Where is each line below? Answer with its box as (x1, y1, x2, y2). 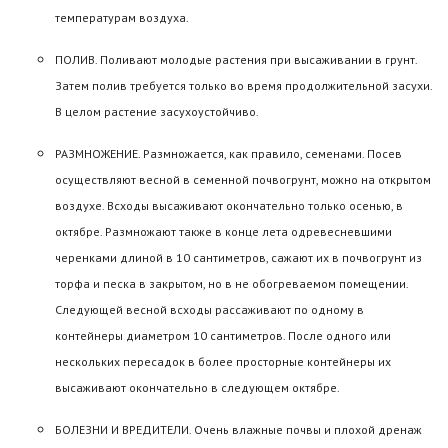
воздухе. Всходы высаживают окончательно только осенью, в (55, 197, 403, 213)
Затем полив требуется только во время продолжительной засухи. (55, 77, 432, 93)
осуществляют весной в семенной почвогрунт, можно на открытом (55, 171, 431, 187)
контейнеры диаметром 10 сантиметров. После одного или (55, 327, 391, 343)
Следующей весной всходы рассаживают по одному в (55, 301, 364, 317)
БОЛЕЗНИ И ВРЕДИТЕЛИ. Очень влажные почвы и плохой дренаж (55, 421, 422, 437)
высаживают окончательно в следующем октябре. (55, 379, 340, 395)
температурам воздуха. (55, 9, 189, 25)
